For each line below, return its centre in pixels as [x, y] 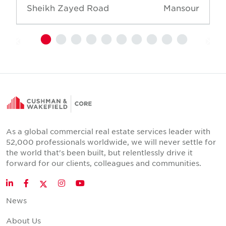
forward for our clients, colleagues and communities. [104, 163]
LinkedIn [27, 183]
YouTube [99, 183]
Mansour [181, 8]
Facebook [44, 183]
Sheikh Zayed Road [68, 8]
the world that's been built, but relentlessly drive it [99, 153]
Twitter [65, 182]
